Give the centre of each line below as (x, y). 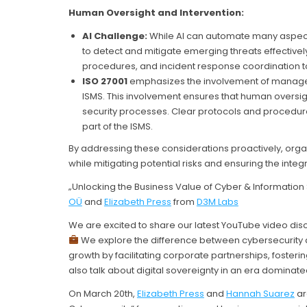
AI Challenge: (115, 36)
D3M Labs (217, 201)
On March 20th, (102, 293)
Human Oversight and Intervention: (157, 12)
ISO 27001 (106, 81)
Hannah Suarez (260, 293)
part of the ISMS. (117, 126)
